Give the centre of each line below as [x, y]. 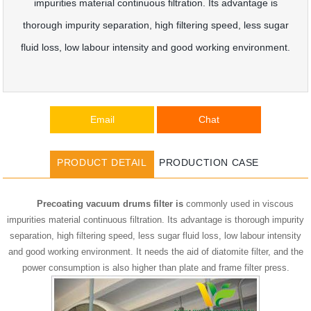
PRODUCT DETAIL [102, 162]
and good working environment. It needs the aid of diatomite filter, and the [155, 252]
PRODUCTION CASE [209, 162]
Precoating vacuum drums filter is [111, 204]
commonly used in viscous [240, 204]
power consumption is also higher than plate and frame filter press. [155, 268]
